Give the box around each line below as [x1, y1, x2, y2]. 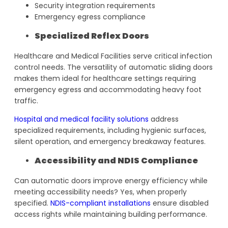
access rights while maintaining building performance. [14, 209, 207, 219]
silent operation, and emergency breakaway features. [14, 136, 206, 147]
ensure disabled [151, 197, 209, 208]
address [149, 113, 179, 124]
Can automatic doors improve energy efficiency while [14, 175, 208, 186]
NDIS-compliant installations [48, 197, 151, 208]
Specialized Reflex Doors [35, 30, 149, 42]
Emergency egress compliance [35, 12, 146, 22]
